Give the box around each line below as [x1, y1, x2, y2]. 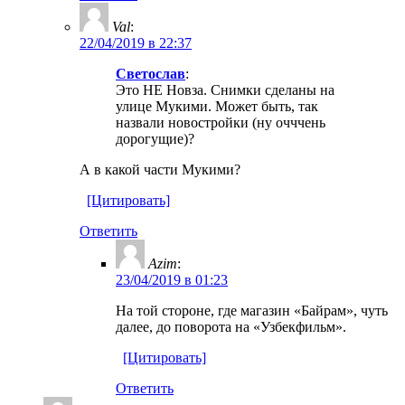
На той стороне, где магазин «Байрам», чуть [116, 302, 388, 318]
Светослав [116, 65, 185, 81]
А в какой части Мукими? [80, 161, 240, 177]
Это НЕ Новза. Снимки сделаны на [116, 81, 334, 98]
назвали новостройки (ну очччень [116, 114, 325, 130]
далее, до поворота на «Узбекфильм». [116, 318, 346, 334]
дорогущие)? [116, 130, 194, 146]
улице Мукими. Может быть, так [116, 98, 318, 114]
